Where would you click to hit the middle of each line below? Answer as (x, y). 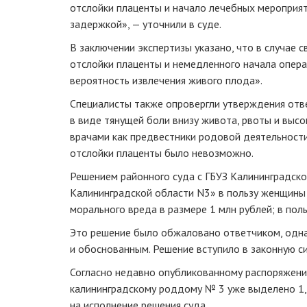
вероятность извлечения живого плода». (166, 80)
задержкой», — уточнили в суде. (146, 24)
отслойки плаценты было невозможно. (162, 152)
